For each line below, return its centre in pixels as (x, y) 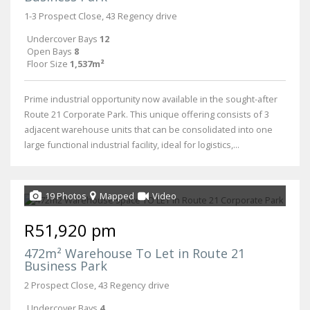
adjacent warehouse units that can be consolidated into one (148, 129)
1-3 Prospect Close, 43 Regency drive (101, 16)
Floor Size (47, 63)
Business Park (66, 265)
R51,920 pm (70, 230)
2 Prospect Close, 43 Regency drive (97, 285)
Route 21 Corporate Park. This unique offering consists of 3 (147, 114)
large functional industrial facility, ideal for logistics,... (132, 144)
